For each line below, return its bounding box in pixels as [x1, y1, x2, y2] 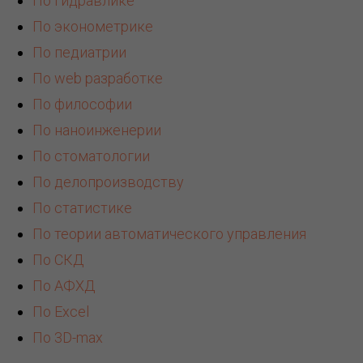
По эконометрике [32, 18, 153, 36]
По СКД [32, 251, 84, 269]
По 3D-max [32, 329, 103, 347]
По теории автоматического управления [32, 225, 306, 243]
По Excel [32, 303, 89, 321]
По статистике [32, 199, 132, 217]
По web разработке [32, 70, 163, 88]
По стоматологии [32, 147, 150, 165]
